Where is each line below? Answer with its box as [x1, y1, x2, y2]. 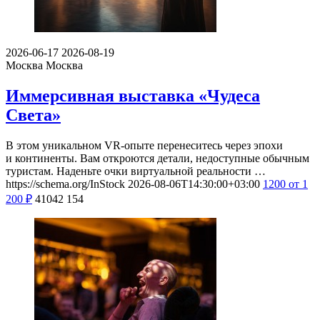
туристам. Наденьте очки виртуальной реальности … [6, 165, 266, 178]
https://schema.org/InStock [6, 178, 125, 191]
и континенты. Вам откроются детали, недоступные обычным [6, 152, 309, 165]
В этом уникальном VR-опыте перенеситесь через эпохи [6, 139, 283, 152]
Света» [6, 106, 61, 125]
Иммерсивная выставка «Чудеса [6, 86, 260, 106]
